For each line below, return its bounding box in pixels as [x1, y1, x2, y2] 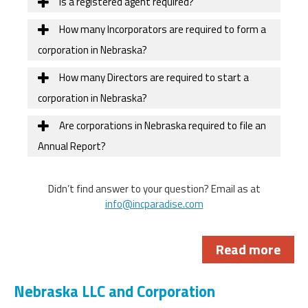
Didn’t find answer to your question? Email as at [47, 180, 261, 197]
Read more [216, 238, 280, 260]
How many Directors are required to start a [57, 69, 249, 85]
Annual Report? [38, 137, 106, 154]
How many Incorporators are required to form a [57, 21, 266, 37]
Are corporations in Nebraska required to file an [57, 117, 266, 133]
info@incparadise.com [104, 195, 203, 212]
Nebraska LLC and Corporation [14, 279, 215, 303]
